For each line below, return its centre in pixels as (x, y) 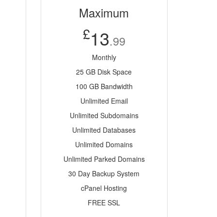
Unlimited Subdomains (104, 115)
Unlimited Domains (104, 144)
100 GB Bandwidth (104, 86)
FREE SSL (104, 202)
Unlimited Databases (104, 130)
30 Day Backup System (104, 173)
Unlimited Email (104, 101)
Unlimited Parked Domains (104, 159)
